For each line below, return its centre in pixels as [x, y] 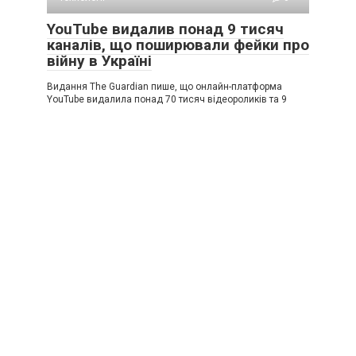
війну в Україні [99, 61]
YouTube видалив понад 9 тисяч [165, 29]
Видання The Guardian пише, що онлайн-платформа [164, 87]
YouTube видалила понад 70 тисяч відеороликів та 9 [167, 100]
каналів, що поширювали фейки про [178, 45]
